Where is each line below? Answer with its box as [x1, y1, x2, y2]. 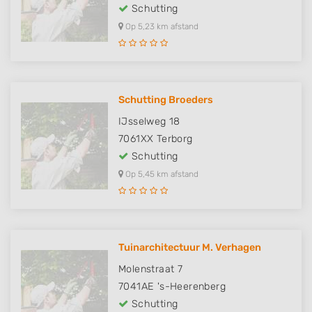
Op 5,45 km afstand [123, 169, 198, 180]
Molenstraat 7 [118, 263, 183, 276]
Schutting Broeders [118, 94, 213, 107]
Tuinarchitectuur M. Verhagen [118, 242, 261, 254]
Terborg [156, 133, 193, 146]
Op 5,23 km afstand [123, 22, 198, 32]
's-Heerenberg [157, 281, 226, 293]
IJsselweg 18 [118, 116, 180, 128]
